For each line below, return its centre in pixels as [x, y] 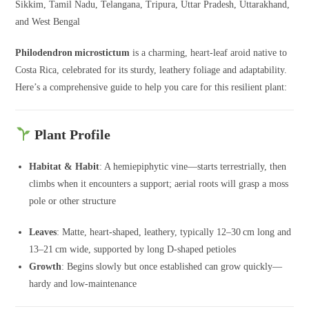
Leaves [43, 232]
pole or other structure [73, 201]
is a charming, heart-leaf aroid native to [209, 52]
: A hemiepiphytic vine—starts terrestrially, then [193, 166]
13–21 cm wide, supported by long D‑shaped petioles [133, 249]
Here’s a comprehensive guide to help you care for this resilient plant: [151, 87]
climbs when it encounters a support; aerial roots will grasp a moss [159, 183]
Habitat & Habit [64, 166]
